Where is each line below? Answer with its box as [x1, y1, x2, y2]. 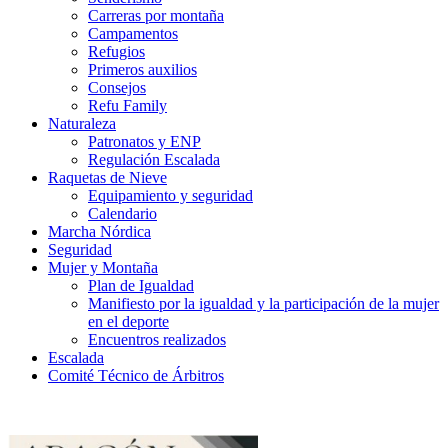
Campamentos [88, 25, 178, 43]
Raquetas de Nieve [48, 169, 167, 187]
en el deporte [88, 313, 169, 331]
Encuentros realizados [88, 331, 226, 349]
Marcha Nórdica [48, 223, 151, 241]
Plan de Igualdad [88, 277, 194, 295]
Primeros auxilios [88, 61, 197, 79]
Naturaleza [48, 115, 116, 133]
